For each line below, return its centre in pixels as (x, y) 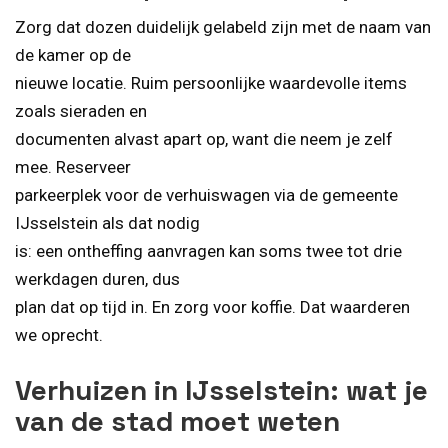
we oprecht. (59, 335)
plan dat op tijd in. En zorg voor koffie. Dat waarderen (212, 307)
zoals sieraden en (81, 111)
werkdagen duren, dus (97, 279)
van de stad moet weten (177, 420)
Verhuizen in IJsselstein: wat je (221, 389)
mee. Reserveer (73, 167)
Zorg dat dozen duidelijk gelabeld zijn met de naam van (223, 27)
